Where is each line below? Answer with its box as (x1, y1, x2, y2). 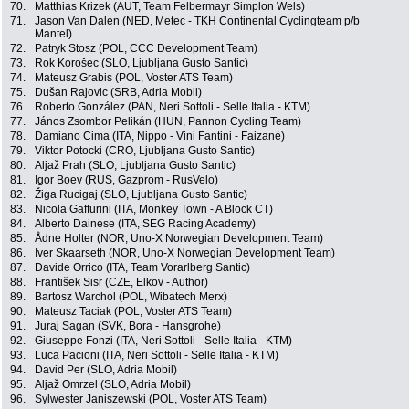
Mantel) (35, 27, 72, 41)
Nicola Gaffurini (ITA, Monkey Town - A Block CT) (35, 203, 273, 216)
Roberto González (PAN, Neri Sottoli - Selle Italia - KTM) (35, 100, 310, 114)
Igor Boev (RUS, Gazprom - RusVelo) (35, 173, 218, 187)
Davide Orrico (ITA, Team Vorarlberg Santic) (35, 261, 250, 275)
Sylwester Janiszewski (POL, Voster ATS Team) (35, 393, 267, 406)
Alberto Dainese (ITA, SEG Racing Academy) (35, 217, 256, 231)
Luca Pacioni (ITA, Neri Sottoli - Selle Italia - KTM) (35, 349, 278, 362)
